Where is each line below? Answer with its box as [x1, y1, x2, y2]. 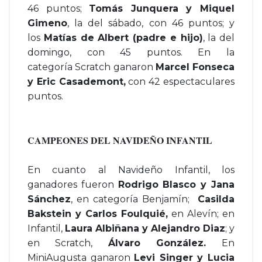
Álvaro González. [108, 237, 222, 249]
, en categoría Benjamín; [71, 194, 198, 205]
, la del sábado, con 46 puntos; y [67, 18, 235, 29]
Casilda [198, 194, 235, 205]
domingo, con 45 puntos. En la [27, 47, 235, 58]
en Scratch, [27, 237, 108, 249]
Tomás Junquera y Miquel [89, 3, 235, 14]
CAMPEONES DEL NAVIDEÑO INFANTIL [27, 133, 212, 147]
